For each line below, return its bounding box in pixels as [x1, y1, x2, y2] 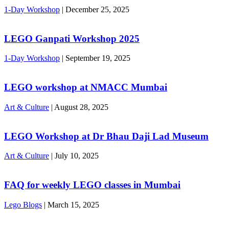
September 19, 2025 [65, 54, 130, 63]
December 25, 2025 [65, 5, 129, 14]
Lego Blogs [4, 200, 42, 209]
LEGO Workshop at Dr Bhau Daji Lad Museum [4, 130, 209, 142]
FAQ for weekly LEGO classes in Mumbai [4, 179, 180, 191]
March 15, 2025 [48, 200, 99, 209]
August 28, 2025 [54, 102, 108, 111]
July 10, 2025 [55, 151, 99, 161]
